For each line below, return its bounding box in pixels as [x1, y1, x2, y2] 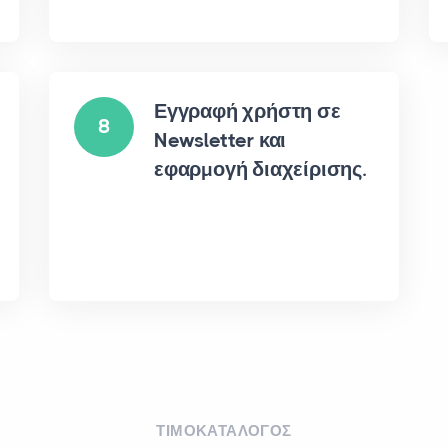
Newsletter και [154, 129, 287, 152]
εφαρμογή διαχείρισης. [154, 158, 367, 181]
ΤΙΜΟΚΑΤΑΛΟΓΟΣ [156, 422, 292, 440]
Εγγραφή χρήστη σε [154, 100, 341, 123]
